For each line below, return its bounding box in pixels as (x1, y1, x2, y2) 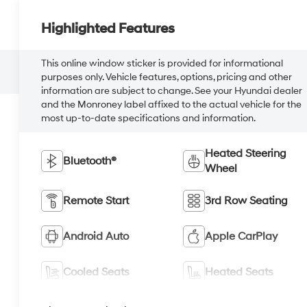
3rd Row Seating (204, 193, 288, 208)
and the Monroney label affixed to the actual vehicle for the (41, 98, 302, 110)
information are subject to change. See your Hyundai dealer (41, 84, 303, 97)
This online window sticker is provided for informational (41, 57, 284, 69)
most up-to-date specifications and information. (41, 112, 256, 124)
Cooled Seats (63, 265, 130, 279)
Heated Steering (204, 146, 286, 160)
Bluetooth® (63, 153, 117, 168)
